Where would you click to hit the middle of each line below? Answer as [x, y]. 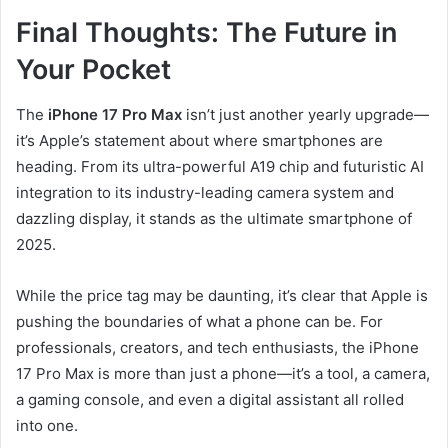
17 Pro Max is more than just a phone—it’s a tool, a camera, [223, 373]
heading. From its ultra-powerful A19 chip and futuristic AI [220, 166]
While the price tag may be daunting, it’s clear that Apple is [222, 295]
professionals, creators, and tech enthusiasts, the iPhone [217, 347]
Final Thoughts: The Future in [206, 32]
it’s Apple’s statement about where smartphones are [199, 140]
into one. [47, 425]
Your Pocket [93, 69]
